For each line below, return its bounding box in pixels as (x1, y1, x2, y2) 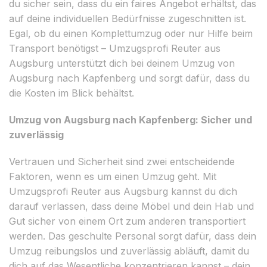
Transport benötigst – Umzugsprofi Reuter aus (9, 42, 221, 54)
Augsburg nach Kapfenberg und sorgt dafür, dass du (9, 72, 250, 84)
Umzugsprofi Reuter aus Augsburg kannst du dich (9, 185, 237, 197)
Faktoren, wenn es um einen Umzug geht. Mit (9, 170, 216, 182)
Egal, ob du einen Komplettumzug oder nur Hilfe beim (9, 27, 253, 39)
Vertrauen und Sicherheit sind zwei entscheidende (9, 155, 235, 167)
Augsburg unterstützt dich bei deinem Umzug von (9, 57, 235, 69)
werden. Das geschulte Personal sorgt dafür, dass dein (9, 229, 256, 242)
